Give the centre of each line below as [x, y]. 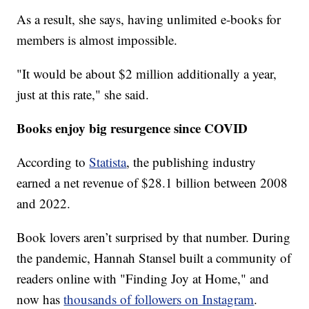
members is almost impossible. [97, 39]
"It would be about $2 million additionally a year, [147, 73]
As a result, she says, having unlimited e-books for [149, 19]
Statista [108, 161]
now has [40, 299]
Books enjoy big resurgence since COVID [132, 128]
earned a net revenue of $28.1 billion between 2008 [152, 182]
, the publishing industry [191, 161]
